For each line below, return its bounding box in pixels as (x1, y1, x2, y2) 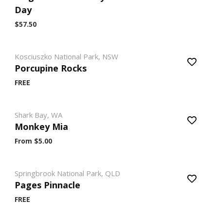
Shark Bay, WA (15, 110, 62, 120)
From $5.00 (15, 136, 52, 145)
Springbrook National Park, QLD (15, 168, 120, 178)
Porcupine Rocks (15, 62, 87, 74)
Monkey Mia (15, 121, 68, 132)
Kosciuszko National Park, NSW (15, 52, 118, 61)
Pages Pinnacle (15, 179, 80, 191)
